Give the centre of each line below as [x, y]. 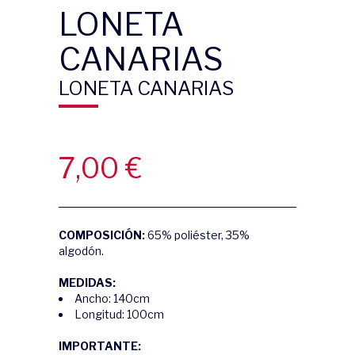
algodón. [81, 251]
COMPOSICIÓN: [102, 235]
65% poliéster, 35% [197, 235]
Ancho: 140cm [112, 298]
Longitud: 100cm [119, 314]
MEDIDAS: [87, 282]
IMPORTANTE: [100, 346]
